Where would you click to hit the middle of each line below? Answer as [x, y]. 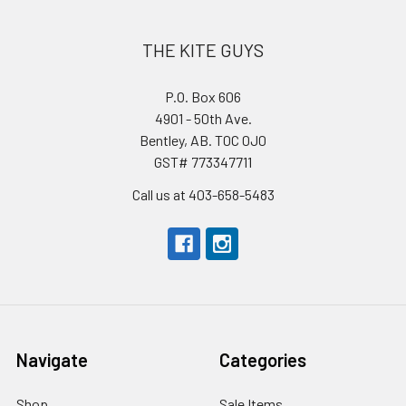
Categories [263, 359]
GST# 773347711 [203, 161]
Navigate [52, 359]
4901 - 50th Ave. [203, 118]
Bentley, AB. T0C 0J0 [203, 140]
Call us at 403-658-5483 [203, 194]
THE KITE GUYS [203, 49]
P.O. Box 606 [203, 96]
